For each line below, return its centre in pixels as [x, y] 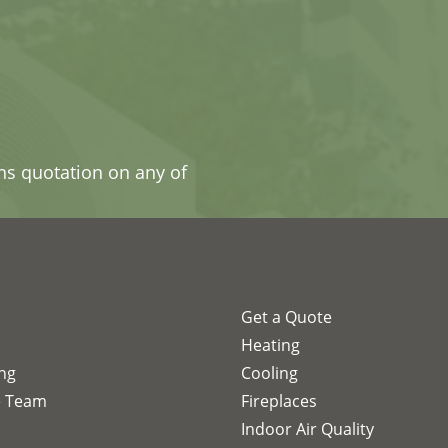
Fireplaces [278, 401]
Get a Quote [286, 317]
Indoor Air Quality [307, 429]
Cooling [269, 373]
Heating [270, 345]
